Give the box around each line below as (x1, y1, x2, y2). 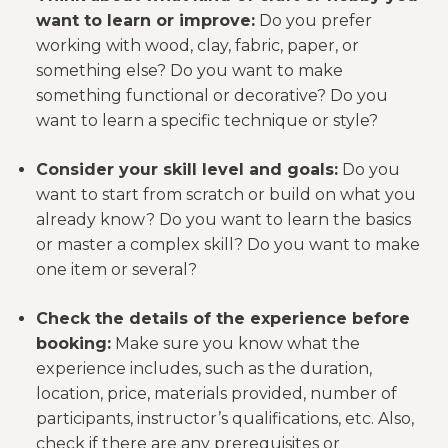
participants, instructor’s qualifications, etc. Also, (36, 409, 414, 428)
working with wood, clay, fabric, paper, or (36, 36, 359, 55)
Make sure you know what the (111, 334, 360, 353)
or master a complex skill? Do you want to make (36, 235, 420, 254)
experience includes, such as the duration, (36, 359, 372, 378)
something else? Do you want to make (36, 61, 343, 80)
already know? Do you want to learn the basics (36, 210, 411, 229)
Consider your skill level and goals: (36, 160, 338, 179)
